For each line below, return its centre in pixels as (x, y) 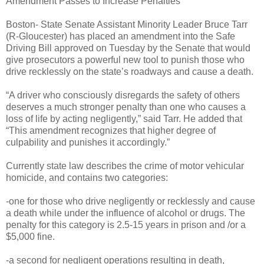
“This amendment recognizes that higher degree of (111, 130)
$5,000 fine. (30, 236)
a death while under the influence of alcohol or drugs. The (126, 213)
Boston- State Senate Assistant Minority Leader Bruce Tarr (127, 24)
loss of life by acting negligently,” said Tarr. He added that (124, 118)
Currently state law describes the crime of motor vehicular (125, 166)
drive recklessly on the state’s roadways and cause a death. (130, 71)
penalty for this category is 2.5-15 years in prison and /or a (126, 225)
